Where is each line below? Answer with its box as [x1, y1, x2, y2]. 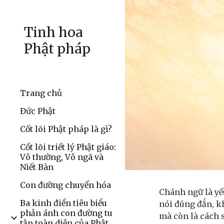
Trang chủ [20, 88, 62, 98]
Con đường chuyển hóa [20, 180, 111, 190]
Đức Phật [20, 106, 55, 116]
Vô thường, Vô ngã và [20, 152, 103, 162]
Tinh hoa [24, 24, 83, 40]
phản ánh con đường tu [20, 208, 112, 218]
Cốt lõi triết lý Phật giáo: [20, 142, 116, 152]
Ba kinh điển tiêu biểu [20, 198, 107, 208]
